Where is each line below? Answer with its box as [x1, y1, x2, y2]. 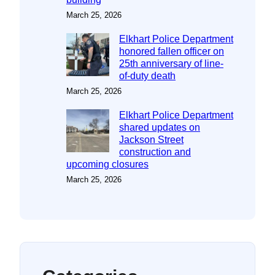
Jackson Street [119, 134, 184, 145]
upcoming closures [66, 158, 149, 169]
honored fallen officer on [119, 45, 224, 56]
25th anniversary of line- [119, 58, 223, 69]
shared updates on [119, 122, 200, 133]
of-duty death [119, 70, 176, 81]
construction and [119, 146, 191, 157]
